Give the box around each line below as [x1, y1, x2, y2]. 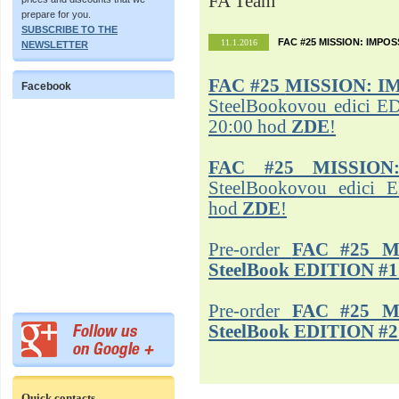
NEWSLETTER [21, 39, 88, 50]
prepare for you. [21, 9, 91, 20]
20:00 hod [208, 117, 291, 136]
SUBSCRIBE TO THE [21, 24, 118, 35]
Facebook [21, 80, 71, 93]
